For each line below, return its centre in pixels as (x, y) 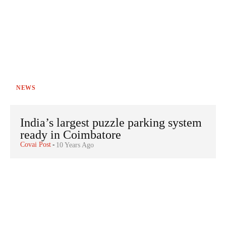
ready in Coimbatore (71, 134)
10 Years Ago (75, 145)
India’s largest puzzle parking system (111, 122)
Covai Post (36, 144)
